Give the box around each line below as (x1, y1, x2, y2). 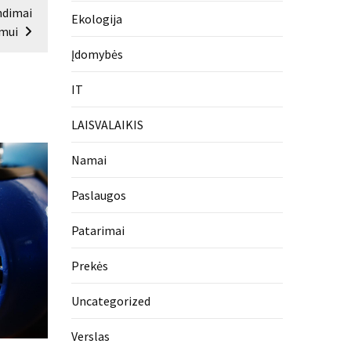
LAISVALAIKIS (71, 117, 143, 132)
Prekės (71, 258, 108, 273)
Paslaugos (71, 187, 126, 203)
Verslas (71, 328, 110, 344)
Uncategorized (71, 293, 150, 309)
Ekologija (71, 11, 122, 27)
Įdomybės (71, 46, 123, 62)
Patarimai (71, 223, 125, 238)
